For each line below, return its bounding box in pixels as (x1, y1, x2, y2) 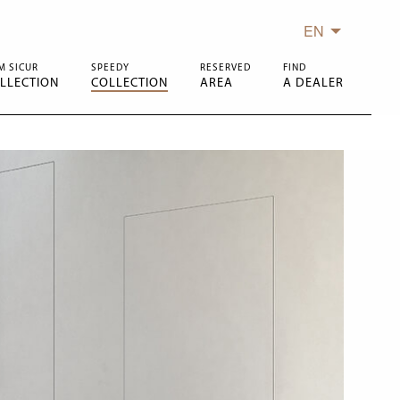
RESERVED (200, 62, 251, 73)
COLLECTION (91, 76, 168, 90)
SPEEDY (91, 62, 129, 73)
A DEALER (283, 76, 344, 90)
